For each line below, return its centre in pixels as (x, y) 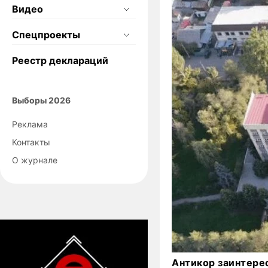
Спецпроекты (46, 34)
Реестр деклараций (60, 60)
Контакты (31, 142)
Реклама (30, 124)
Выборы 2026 (41, 100)
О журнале (35, 160)
